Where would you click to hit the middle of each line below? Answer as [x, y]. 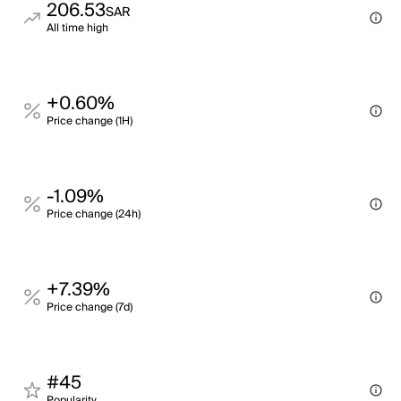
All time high [77, 28]
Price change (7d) [90, 307]
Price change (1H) [90, 121]
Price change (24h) [94, 214]
